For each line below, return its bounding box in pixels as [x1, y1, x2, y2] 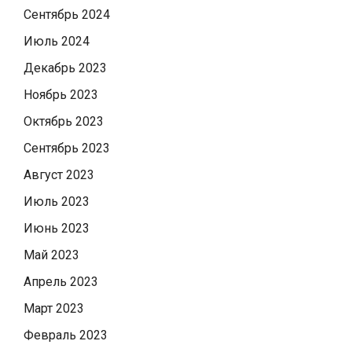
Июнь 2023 [24, 220, 90, 236]
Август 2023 [24, 167, 94, 182]
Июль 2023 [24, 193, 90, 209]
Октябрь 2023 [24, 113, 104, 129]
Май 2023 [24, 247, 79, 262]
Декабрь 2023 [24, 60, 107, 75]
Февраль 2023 [24, 327, 108, 343]
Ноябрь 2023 [24, 86, 98, 102]
